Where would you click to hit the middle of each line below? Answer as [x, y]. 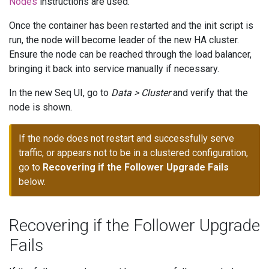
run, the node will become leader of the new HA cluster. [124, 40]
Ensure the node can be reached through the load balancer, [130, 55]
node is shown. [41, 107]
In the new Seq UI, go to [60, 93]
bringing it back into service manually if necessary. [114, 69]
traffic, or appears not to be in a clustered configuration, [133, 153]
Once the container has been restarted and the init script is [131, 26]
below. [32, 182]
